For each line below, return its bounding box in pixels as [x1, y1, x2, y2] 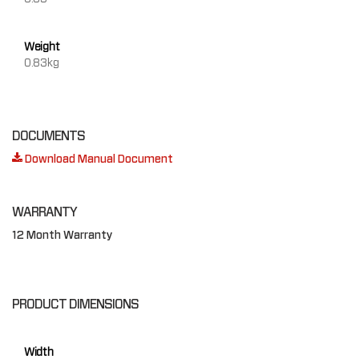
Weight [24, 39, 60, 53]
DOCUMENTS [12, 127, 85, 143]
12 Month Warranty [12, 228, 113, 241]
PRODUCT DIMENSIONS [12, 296, 139, 312]
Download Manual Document [22, 151, 173, 165]
